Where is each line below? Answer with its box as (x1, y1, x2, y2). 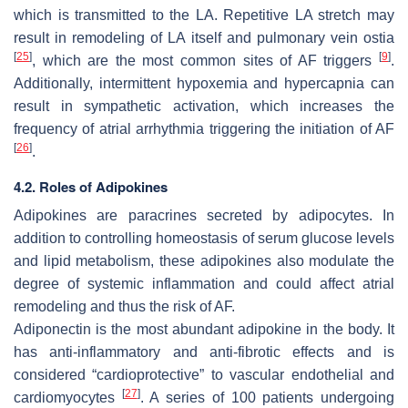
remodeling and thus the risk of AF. (14, 298, 235, 314)
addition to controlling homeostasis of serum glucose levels (14, 229, 394, 246)
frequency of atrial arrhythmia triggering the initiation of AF (14, 120, 394, 137)
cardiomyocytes (14, 389, 122, 405)
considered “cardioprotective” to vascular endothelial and (14, 366, 394, 382)
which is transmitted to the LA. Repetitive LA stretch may (14, 6, 394, 23)
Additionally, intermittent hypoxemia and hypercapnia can (14, 75, 394, 91)
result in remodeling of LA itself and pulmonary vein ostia (14, 29, 394, 46)
